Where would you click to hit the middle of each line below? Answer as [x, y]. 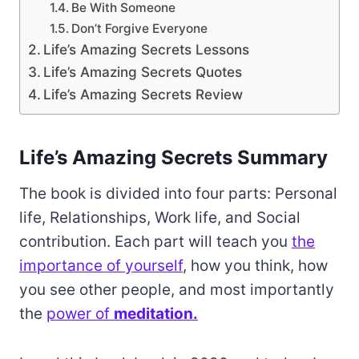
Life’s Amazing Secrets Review [143, 94]
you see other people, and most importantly [177, 289]
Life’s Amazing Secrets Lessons [147, 49]
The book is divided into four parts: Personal [178, 193]
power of [80, 313]
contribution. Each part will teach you [155, 241]
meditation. [156, 313]
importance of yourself [101, 265]
